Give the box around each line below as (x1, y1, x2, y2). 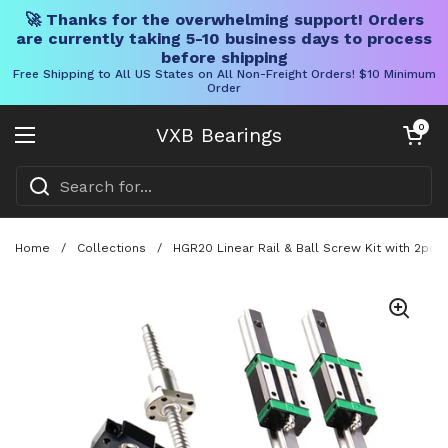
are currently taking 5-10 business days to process (16, 29, 432, 48)
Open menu (24, 136, 120, 157)
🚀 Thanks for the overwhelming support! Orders (24, 10, 424, 29)
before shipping (160, 48, 288, 67)
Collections (77, 240, 146, 255)
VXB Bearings (156, 123, 282, 147)
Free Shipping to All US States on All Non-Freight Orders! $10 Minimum (12, 67, 436, 81)
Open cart (399, 121, 443, 132)
